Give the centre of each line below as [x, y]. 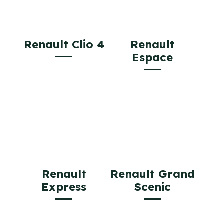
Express [64, 186]
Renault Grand [152, 173]
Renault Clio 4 [64, 45]
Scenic [152, 186]
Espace [153, 57]
